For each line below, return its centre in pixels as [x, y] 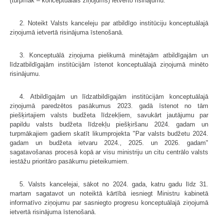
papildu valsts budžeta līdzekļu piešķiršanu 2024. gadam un [109, 124]
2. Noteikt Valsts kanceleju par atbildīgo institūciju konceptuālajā [114, 23]
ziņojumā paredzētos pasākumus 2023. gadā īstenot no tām [109, 106]
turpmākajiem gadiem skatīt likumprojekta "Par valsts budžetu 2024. [109, 133]
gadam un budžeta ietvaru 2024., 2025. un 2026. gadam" [109, 143]
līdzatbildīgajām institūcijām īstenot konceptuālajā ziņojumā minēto [109, 64]
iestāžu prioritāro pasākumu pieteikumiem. [69, 161]
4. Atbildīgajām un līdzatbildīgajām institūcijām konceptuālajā [114, 96]
